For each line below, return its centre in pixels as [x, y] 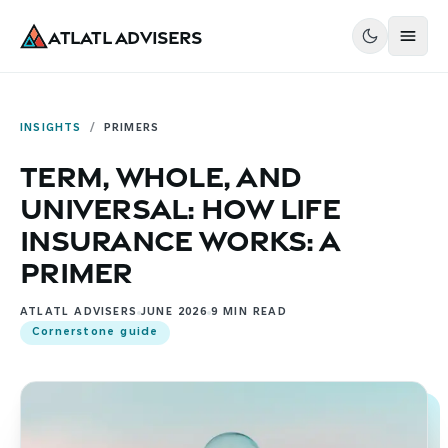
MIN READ [252, 312]
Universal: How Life [180, 205]
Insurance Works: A [180, 237]
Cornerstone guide [95, 332]
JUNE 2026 [174, 312]
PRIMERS [131, 128]
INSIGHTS [51, 128]
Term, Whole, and [160, 173]
